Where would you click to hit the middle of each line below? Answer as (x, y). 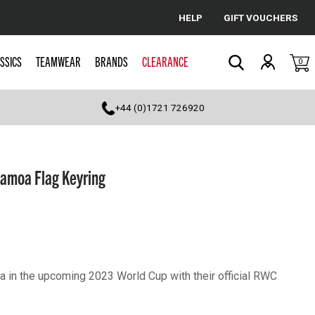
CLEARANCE (165, 61)
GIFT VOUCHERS (261, 17)
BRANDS (111, 61)
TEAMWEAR (58, 61)
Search (249, 76)
